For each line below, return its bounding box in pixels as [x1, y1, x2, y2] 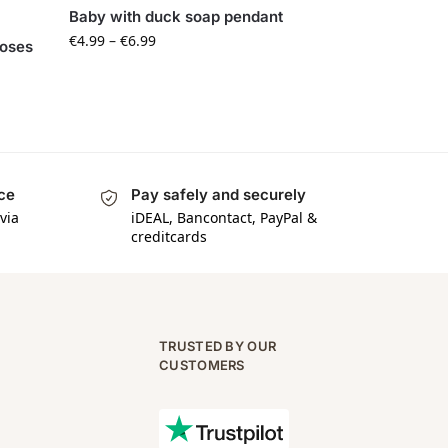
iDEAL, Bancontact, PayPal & [130, 207, 317, 227]
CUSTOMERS [159, 356, 245, 373]
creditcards [130, 226, 207, 246]
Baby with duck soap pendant [69, 7, 284, 27]
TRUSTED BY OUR [159, 337, 277, 354]
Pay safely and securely [130, 185, 306, 205]
